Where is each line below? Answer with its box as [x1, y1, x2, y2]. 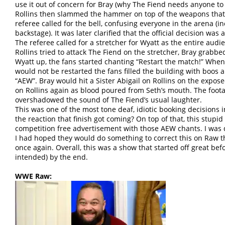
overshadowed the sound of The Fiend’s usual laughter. [15, 95, 202, 105]
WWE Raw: [15, 171, 52, 181]
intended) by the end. [15, 152, 88, 162]
